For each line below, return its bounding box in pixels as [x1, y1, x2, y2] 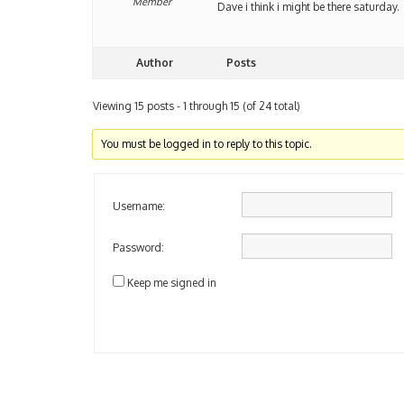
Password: [113, 241, 164, 255]
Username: [113, 199, 165, 214]
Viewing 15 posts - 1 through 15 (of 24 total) [93, 99, 300, 114]
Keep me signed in [127, 276, 216, 290]
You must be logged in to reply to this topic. [101, 137, 313, 151]
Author [135, 56, 173, 70]
